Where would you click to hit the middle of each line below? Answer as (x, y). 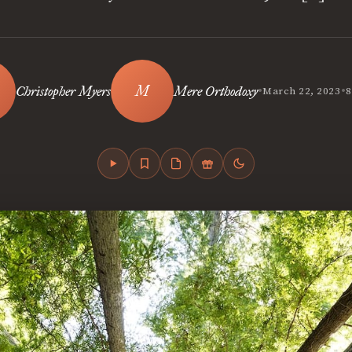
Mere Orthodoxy (216, 91)
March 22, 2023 (302, 91)
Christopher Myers (64, 91)
